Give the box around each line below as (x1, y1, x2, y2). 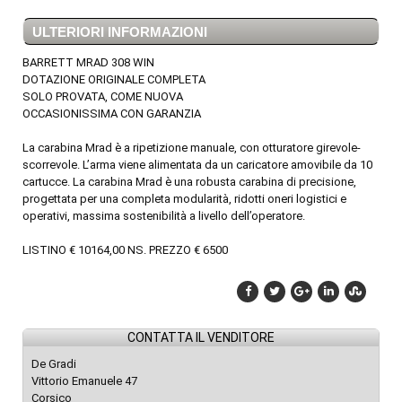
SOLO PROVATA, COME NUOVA (22, 89, 183, 103)
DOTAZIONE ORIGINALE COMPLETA (22, 72, 205, 86)
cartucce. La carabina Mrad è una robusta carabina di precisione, (22, 174, 356, 188)
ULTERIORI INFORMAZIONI (32, 23, 207, 39)
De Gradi (31, 356, 76, 371)
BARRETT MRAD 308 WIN (22, 55, 154, 69)
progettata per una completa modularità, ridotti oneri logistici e (22, 191, 346, 205)
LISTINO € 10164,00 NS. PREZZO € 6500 (22, 242, 228, 257)
